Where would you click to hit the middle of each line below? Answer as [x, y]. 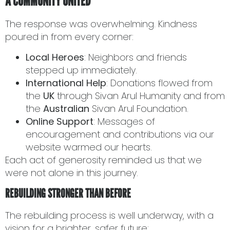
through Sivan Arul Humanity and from [140, 95]
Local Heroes [55, 57]
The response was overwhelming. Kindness [101, 24]
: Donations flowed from [159, 83]
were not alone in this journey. [72, 172]
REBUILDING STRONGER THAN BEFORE [68, 194]
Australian [66, 108]
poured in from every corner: [69, 37]
